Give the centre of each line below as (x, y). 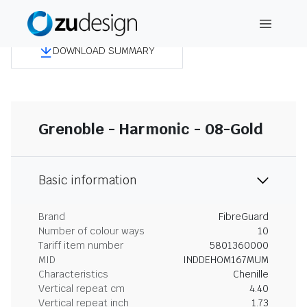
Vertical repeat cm (82, 288)
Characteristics (73, 274)
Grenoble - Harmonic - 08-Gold (151, 129)
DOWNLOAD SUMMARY (104, 50)
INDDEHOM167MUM (226, 260)
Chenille (251, 274)
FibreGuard (244, 217)
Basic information (88, 180)
